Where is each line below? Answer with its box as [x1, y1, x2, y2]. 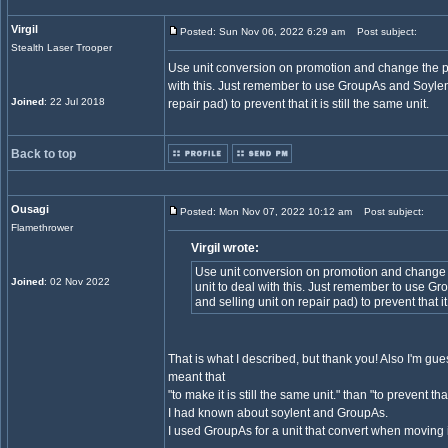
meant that [168, 370, 225, 384]
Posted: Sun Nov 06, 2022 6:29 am [180, 26, 345, 37]
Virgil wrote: [191, 241, 260, 255]
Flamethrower [11, 222, 73, 233]
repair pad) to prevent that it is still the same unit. [168, 97, 429, 111]
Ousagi [11, 203, 49, 215]
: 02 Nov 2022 [44, 276, 110, 287]
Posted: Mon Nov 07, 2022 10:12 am [180, 206, 352, 217]
